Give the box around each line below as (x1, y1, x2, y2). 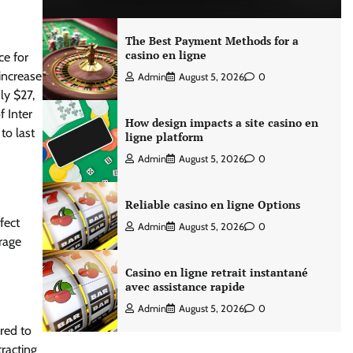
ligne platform (124, 129, 203, 144)
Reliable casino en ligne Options (124, 197, 300, 212)
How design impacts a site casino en (124, 115, 318, 130)
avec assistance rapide (124, 279, 245, 294)
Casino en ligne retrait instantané (124, 265, 308, 280)
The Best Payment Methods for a (124, 33, 299, 48)
